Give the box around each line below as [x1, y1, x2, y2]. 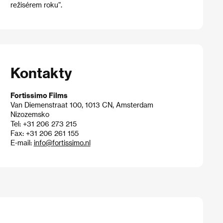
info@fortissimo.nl [33, 138, 91, 147]
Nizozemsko [10, 110, 49, 118]
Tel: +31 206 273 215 [10, 119, 77, 128]
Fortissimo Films [10, 91, 68, 100]
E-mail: [10, 138, 34, 147]
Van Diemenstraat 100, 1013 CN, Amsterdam [10, 100, 153, 109]
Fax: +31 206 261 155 [10, 128, 79, 137]
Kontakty [10, 64, 72, 81]
